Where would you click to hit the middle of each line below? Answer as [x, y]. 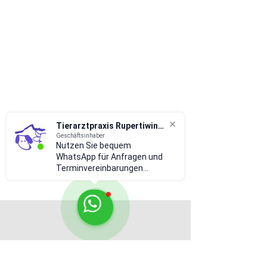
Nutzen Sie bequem [94, 145]
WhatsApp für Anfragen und [109, 157]
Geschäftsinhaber [80, 136]
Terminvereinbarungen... [102, 168]
